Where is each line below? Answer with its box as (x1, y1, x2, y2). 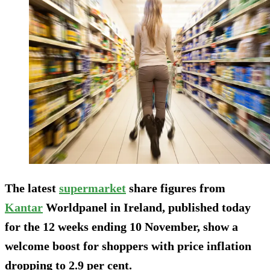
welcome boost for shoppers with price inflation (5, 239, 251, 253)
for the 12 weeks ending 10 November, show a (5, 219, 238, 233)
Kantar (5, 200, 43, 214)
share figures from (126, 181, 225, 195)
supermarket (59, 181, 126, 195)
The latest (5, 181, 59, 195)
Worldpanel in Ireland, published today (43, 200, 251, 214)
